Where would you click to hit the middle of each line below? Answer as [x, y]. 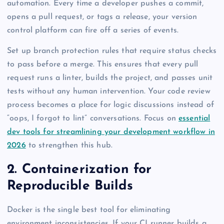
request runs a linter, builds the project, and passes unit [110, 78]
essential [194, 119]
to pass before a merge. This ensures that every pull [103, 65]
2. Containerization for [79, 169]
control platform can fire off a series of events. [93, 31]
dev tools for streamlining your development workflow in [111, 132]
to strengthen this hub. [69, 146]
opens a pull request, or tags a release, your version [102, 17]
